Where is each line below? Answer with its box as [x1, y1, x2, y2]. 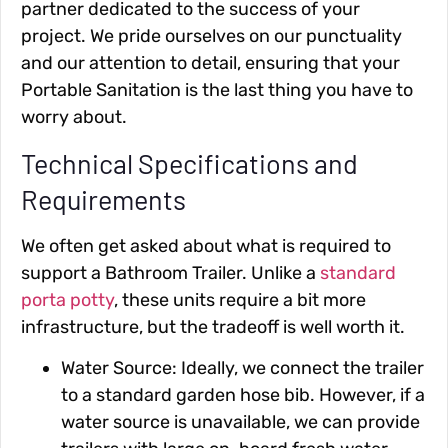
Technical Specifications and [21, 147, 358, 180]
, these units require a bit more [114, 289, 366, 312]
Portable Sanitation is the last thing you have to [21, 78, 413, 101]
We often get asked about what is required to [21, 235, 391, 258]
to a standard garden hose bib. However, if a [61, 384, 425, 407]
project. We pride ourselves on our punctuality [21, 24, 402, 47]
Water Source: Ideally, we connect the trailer [61, 357, 424, 380]
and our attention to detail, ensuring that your [21, 51, 400, 74]
